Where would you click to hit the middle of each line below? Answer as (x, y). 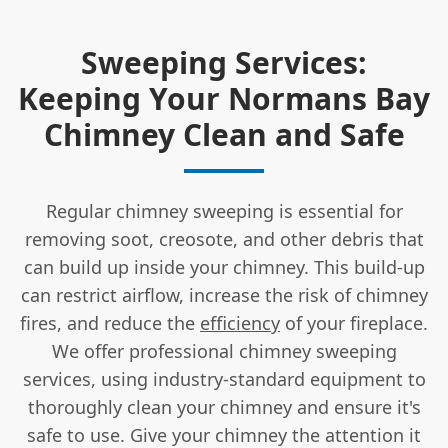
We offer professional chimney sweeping (224, 350)
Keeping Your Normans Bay (224, 98)
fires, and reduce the (110, 322)
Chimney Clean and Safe (224, 134)
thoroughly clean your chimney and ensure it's (224, 406)
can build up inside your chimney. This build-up (224, 266)
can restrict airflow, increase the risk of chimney (224, 294)
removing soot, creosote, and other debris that (224, 238)
